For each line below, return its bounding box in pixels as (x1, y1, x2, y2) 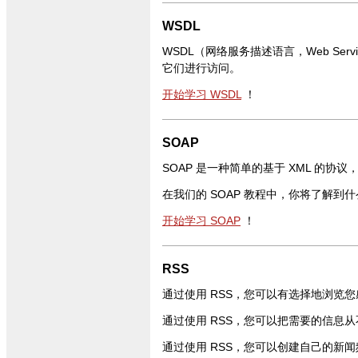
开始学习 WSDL (162, 88, 241, 101)
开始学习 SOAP (162, 214, 241, 227)
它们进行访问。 (162, 62, 241, 74)
